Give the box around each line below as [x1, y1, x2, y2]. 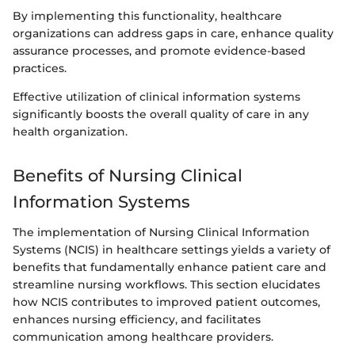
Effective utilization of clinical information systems [13, 90, 300, 105]
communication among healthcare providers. [13, 329, 273, 344]
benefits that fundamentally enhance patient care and [13, 259, 326, 274]
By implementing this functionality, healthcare [13, 9, 282, 24]
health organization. [13, 124, 128, 139]
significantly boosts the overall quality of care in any [13, 107, 309, 122]
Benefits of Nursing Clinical [13, 166, 242, 186]
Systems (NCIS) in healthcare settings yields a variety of [13, 242, 330, 257]
